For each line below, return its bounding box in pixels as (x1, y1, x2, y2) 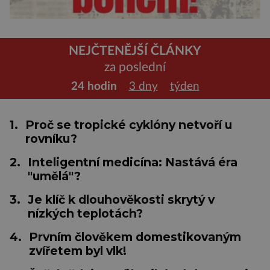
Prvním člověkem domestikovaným (29, 229, 241, 244)
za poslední (104, 61, 166, 74)
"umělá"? (28, 168, 81, 183)
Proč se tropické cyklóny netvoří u (25, 117, 232, 132)
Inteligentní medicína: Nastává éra (28, 154, 237, 169)
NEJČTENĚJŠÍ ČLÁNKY (69, 45, 201, 58)
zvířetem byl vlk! (29, 243, 127, 258)
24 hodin (71, 80, 117, 92)
